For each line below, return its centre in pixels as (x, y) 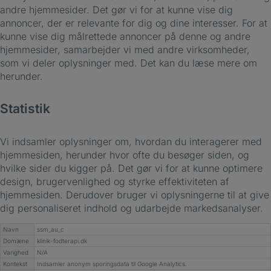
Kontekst (15, 264)
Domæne (16, 241)
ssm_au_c (51, 229)
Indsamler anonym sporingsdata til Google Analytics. (112, 264)
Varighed (16, 252)
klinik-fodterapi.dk (62, 241)
